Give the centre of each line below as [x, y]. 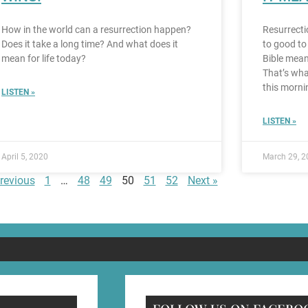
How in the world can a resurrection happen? [96, 30]
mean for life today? [44, 59]
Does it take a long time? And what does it [90, 44]
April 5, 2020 [25, 157]
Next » [202, 181]
